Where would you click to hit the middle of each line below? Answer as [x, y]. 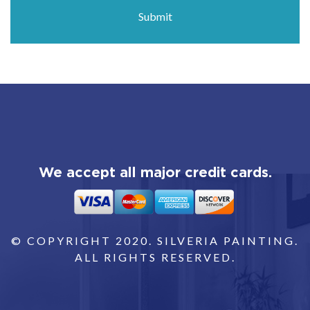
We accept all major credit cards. [155, 172]
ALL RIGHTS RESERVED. [155, 257]
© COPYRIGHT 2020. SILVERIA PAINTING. [155, 240]
